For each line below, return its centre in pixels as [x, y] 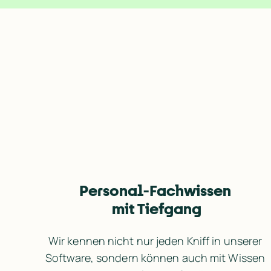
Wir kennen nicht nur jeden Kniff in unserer [155, 240]
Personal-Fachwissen [157, 190]
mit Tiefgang [156, 208]
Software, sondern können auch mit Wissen [155, 257]
